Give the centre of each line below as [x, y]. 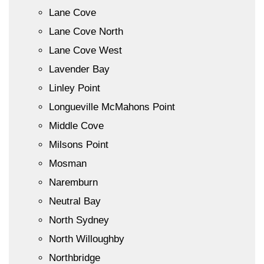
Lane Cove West [85, 50]
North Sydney [79, 220]
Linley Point [75, 88]
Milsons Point [79, 144]
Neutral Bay [75, 201]
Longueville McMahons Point [112, 107]
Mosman [68, 163]
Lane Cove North [86, 31]
